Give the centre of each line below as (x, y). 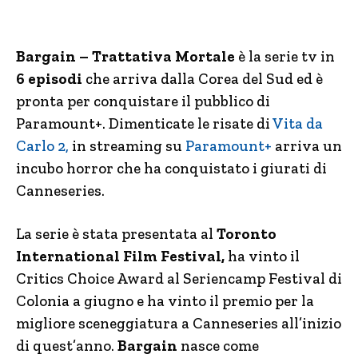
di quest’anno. (67, 346)
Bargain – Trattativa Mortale (125, 56)
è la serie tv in (285, 56)
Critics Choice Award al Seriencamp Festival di (179, 278)
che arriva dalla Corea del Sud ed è (203, 79)
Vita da (298, 123)
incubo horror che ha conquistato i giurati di (171, 168)
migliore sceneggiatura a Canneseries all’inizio (179, 323)
